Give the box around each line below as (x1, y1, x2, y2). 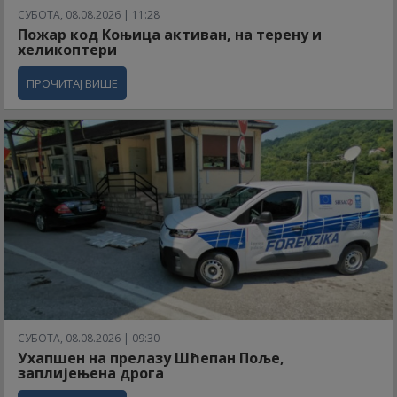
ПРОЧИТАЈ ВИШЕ (27, 74, 118, 91)
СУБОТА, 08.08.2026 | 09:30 (18, 330, 160, 346)
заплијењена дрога (18, 362, 164, 383)
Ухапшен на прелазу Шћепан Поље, (18, 347, 284, 368)
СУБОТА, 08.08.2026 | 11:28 (18, 6, 160, 22)
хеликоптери (18, 39, 117, 59)
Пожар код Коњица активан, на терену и (18, 24, 322, 44)
